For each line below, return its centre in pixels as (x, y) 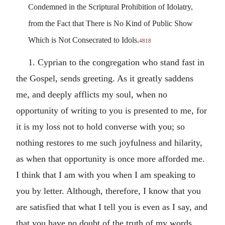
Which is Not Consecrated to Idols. (84, 40)
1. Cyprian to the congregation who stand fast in (116, 62)
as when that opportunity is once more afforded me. (110, 159)
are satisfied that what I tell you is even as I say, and (112, 207)
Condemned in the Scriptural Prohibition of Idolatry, (110, 7)
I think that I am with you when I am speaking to (106, 175)
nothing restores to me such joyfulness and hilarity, (109, 143)
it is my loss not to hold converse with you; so (100, 127)
